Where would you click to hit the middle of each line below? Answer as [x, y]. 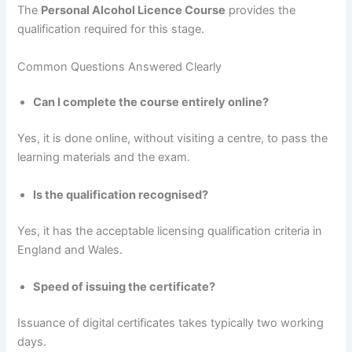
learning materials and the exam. [104, 158]
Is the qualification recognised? [121, 194]
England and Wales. [70, 249]
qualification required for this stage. [111, 29]
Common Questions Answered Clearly [120, 66]
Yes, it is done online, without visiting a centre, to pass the [173, 139]
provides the [261, 11]
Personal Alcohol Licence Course [134, 11]
